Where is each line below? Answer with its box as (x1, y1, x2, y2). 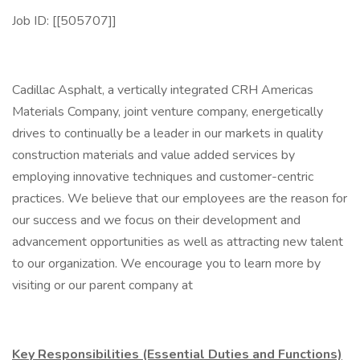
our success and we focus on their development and (12, 211, 301, 229)
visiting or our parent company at (12, 276, 193, 294)
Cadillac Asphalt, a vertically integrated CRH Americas (12, 81, 313, 99)
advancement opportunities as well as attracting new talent (12, 233, 343, 251)
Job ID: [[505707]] (12, 12, 117, 30)
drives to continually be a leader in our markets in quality (12, 125, 323, 142)
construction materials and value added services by (12, 146, 295, 164)
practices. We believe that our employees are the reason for (12, 190, 347, 207)
